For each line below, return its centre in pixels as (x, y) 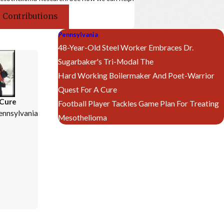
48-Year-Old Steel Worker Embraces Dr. (126, 47)
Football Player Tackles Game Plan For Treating (139, 103)
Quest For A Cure (88, 89)
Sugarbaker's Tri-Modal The (106, 61)
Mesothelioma (83, 117)
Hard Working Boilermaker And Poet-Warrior (136, 75)
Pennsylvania (78, 34)
